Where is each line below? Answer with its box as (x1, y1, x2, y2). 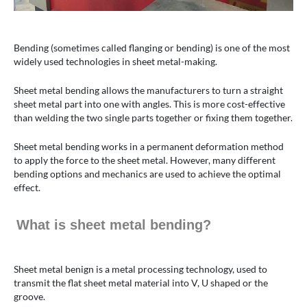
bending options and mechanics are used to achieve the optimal (14, 168, 281, 180)
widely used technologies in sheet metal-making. (14, 56, 217, 68)
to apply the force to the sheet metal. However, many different (14, 154, 275, 167)
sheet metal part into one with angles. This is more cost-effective (14, 98, 285, 110)
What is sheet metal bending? (16, 217, 211, 233)
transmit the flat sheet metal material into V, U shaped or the (14, 277, 268, 289)
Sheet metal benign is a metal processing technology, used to (14, 263, 267, 275)
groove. (14, 291, 45, 303)
